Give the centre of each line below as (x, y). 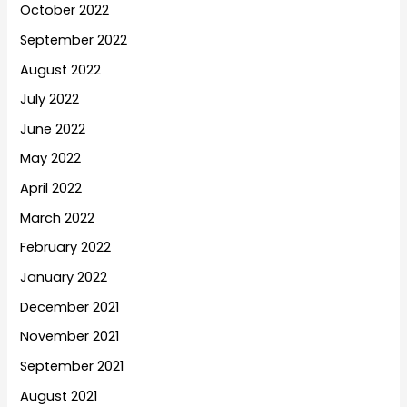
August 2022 (61, 69)
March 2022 (58, 218)
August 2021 (59, 396)
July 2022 (50, 99)
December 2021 (70, 307)
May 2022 (51, 159)
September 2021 (72, 366)
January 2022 (64, 278)
